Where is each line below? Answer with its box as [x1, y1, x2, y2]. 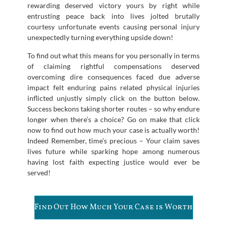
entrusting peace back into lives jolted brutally [27, 11, 200, 20]
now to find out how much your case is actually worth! [27, 125, 200, 134]
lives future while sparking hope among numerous [27, 146, 200, 156]
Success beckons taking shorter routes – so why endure [27, 104, 200, 113]
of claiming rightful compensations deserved [27, 61, 200, 70]
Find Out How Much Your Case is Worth [34, 202, 193, 213]
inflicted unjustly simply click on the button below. [27, 93, 200, 102]
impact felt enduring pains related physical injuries [27, 83, 200, 92]
